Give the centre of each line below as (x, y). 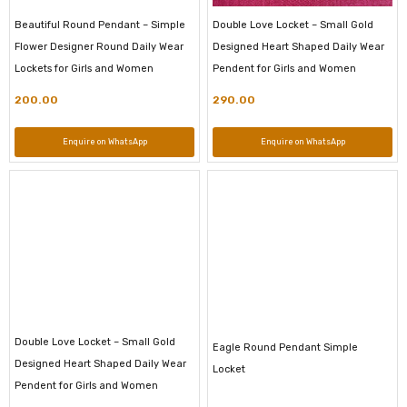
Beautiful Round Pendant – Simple (100, 25)
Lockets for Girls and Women (84, 69)
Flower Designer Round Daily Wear (99, 47)
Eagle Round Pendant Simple (285, 347)
